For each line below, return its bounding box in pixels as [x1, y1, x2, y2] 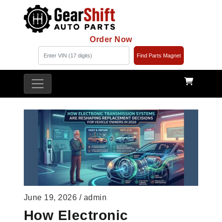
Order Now [90, 35, 132, 44]
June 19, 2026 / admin [24, 193, 107, 202]
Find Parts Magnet [136, 53, 181, 59]
